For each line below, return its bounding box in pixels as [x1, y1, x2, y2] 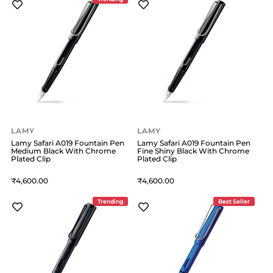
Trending [97, 197, 124, 205]
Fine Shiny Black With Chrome [137, 146, 250, 155]
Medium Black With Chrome [11, 146, 116, 155]
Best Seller [218, 197, 250, 205]
